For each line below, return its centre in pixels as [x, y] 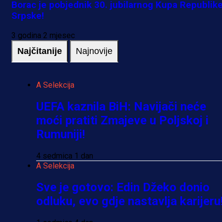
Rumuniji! [61, 135]
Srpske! [28, 16]
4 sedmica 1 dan [65, 156]
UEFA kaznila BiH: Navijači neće [121, 107]
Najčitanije [40, 51]
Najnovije [94, 51]
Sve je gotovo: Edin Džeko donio [123, 187]
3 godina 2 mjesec [43, 36]
